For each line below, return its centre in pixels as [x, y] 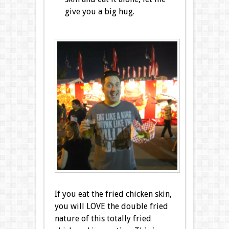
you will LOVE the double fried [111, 207]
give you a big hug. [99, 12]
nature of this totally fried [103, 219]
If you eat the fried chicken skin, [113, 194]
